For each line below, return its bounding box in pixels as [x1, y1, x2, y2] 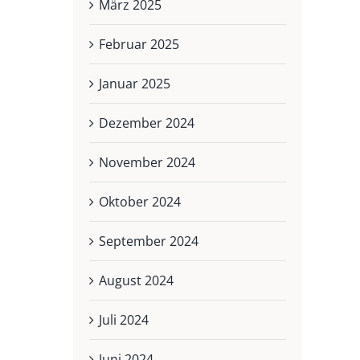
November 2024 [98, 153, 195, 172]
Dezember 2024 [98, 114, 194, 133]
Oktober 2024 [98, 193, 181, 211]
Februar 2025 [98, 35, 179, 54]
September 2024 [98, 232, 198, 251]
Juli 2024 [98, 311, 149, 329]
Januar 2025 [98, 75, 170, 93]
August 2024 [98, 272, 174, 290]
